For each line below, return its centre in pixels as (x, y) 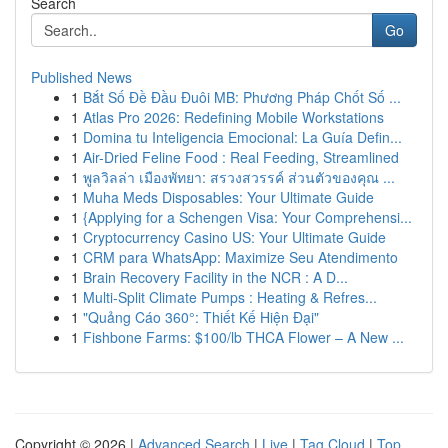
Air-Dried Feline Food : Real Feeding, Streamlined (241, 157)
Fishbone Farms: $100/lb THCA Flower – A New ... (243, 337)
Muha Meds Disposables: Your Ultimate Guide (228, 197)
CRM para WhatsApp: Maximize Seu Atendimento (240, 257)
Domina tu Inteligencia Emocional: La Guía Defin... (242, 137)
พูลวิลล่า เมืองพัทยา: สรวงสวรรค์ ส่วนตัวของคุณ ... (239, 177)
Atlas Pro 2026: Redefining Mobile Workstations (233, 117)
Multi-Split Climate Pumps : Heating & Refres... (230, 297)
